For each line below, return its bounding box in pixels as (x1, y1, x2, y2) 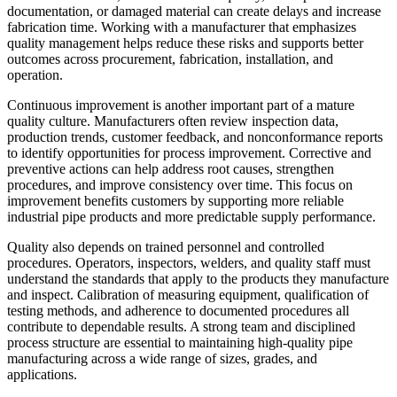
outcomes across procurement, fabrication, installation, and (7, 51, 333, 67)
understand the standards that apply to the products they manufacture (7, 271, 389, 287)
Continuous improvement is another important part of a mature (7, 97, 354, 113)
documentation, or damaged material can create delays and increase (7, 4, 381, 19)
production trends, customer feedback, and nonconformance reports (7, 129, 383, 145)
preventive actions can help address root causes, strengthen (7, 161, 334, 177)
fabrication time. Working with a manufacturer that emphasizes (7, 19, 356, 35)
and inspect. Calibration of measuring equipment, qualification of (7, 287, 369, 303)
